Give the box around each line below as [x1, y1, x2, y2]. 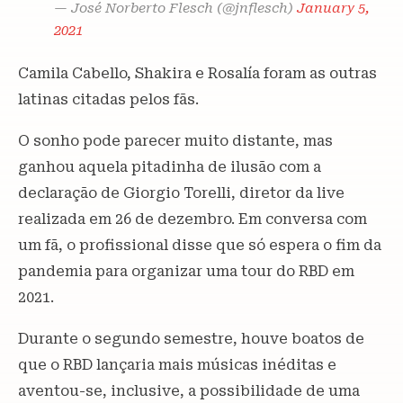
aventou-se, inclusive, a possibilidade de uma [18, 382, 360, 399]
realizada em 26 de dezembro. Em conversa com [18, 210, 367, 228]
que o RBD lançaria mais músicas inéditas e [18, 356, 336, 373]
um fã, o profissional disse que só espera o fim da [18, 237, 381, 254]
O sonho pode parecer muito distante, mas [18, 132, 333, 149]
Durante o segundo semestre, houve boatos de [18, 330, 364, 347]
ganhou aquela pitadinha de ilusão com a [18, 158, 321, 175]
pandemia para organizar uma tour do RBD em [18, 263, 354, 280]
